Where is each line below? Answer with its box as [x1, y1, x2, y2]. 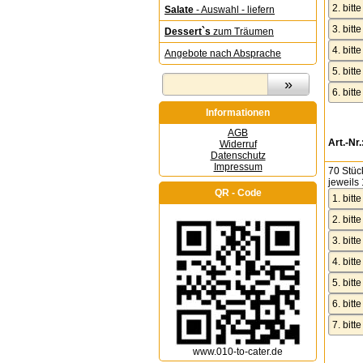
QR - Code [214, 187, 262, 199]
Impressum [213, 161, 263, 173]
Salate [164, 4, 194, 15]
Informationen [206, 107, 270, 118]
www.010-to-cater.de [193, 346, 283, 357]
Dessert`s [164, 26, 211, 37]
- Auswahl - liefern [194, 4, 275, 15]
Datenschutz [210, 150, 266, 161]
